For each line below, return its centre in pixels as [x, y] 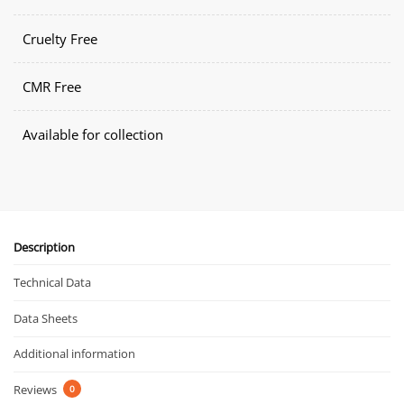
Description [44, 247]
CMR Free [52, 86]
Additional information [74, 354]
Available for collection [93, 134]
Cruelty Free [60, 38]
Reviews [37, 390]
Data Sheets [46, 318]
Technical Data [52, 283]
